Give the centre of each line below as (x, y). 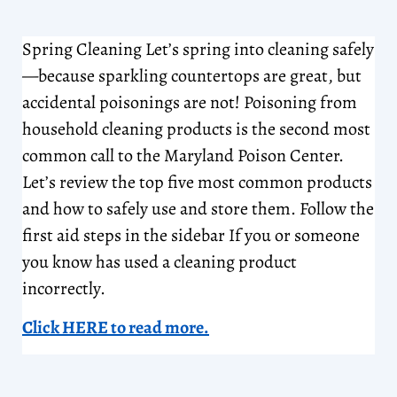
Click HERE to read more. (116, 328)
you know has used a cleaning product (160, 261)
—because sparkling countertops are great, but (192, 75)
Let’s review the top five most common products (197, 182)
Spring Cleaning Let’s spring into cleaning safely (198, 49)
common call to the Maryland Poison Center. (183, 155)
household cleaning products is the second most (196, 128)
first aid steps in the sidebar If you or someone (191, 235)
